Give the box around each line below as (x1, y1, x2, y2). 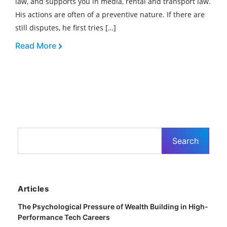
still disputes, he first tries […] (15, 23, 116, 32)
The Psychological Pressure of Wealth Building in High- (18, 202, 208, 211)
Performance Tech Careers (18, 213, 110, 221)
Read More (15, 41, 58, 51)
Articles (18, 184, 49, 194)
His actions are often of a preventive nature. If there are (15, 10, 205, 19)
